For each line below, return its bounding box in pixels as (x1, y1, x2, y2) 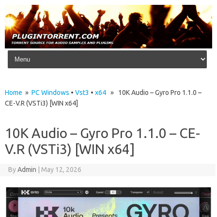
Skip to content (8, 48, 54, 56)
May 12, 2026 (41, 166, 81, 174)
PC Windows (31, 89, 69, 97)
